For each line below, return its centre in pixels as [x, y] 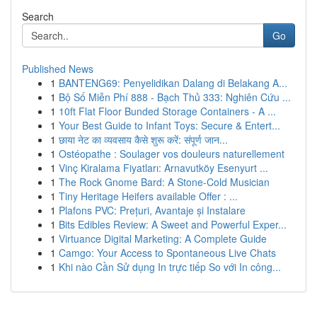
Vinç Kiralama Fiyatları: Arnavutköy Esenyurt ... [163, 168]
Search [38, 16]
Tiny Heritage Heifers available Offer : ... [148, 196]
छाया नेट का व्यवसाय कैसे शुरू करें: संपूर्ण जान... [143, 139]
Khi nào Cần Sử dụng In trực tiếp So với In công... [170, 267]
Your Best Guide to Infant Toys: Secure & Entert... [169, 125]
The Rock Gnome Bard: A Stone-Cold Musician [164, 182]
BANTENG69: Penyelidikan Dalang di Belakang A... [173, 83]
